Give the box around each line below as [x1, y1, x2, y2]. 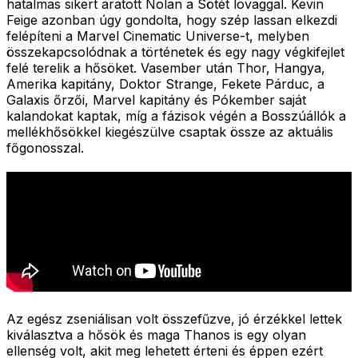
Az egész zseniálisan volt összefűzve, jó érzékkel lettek [6, 310, 342, 327]
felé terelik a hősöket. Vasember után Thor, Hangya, [6, 59, 325, 76]
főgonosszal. [6, 139, 84, 156]
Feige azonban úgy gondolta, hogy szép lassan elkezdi [6, 11, 337, 28]
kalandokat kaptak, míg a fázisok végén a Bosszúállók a [6, 107, 346, 124]
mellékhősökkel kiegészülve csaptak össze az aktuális [6, 123, 333, 140]
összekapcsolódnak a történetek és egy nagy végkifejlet [6, 43, 344, 60]
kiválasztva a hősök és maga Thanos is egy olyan [6, 326, 306, 343]
